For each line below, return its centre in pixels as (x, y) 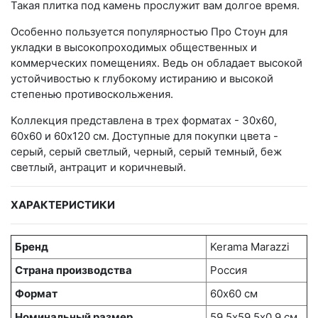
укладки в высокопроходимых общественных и (134, 48)
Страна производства (73, 270)
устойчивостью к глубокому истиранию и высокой (142, 79)
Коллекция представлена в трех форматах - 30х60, (144, 121)
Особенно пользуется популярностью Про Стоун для (149, 32)
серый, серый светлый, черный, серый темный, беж (146, 152)
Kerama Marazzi (250, 247)
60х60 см (234, 294)
